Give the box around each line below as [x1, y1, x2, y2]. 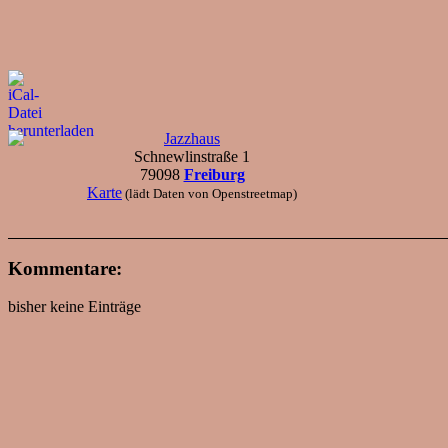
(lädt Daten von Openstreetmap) [122, 185, 297, 201]
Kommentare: [8, 257, 122, 279]
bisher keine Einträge [8, 298, 141, 316]
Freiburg [183, 165, 245, 183]
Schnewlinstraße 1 [134, 147, 250, 165]
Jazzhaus [164, 129, 220, 147]
